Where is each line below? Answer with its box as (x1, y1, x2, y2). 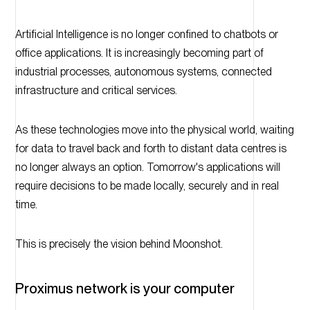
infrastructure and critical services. (15, 84, 177, 98)
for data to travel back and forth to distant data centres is (15, 142, 286, 156)
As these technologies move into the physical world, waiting (15, 123, 294, 137)
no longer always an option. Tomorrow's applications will (15, 161, 280, 174)
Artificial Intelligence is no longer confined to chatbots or (15, 28, 278, 42)
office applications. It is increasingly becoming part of (15, 46, 264, 60)
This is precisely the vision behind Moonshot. (15, 237, 223, 251)
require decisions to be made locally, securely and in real (15, 179, 279, 193)
